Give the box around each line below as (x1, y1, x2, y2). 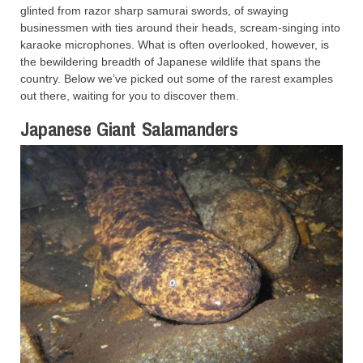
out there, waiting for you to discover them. (20, 88, 239, 102)
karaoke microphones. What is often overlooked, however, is (20, 37, 329, 51)
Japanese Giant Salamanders (20, 115, 238, 142)
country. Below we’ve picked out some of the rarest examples (20, 71, 333, 85)
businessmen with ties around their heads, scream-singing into (20, 20, 340, 34)
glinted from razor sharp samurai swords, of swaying (20, 3, 288, 17)
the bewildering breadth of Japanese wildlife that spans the (20, 54, 321, 68)
